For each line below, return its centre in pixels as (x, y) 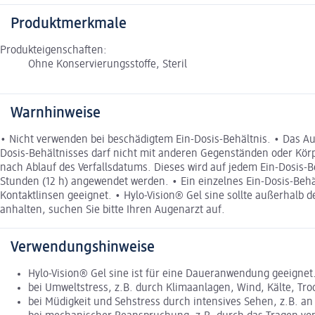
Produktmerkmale (69, 24)
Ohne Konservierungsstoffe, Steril (108, 64)
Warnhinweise (56, 113)
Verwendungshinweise (83, 247)
